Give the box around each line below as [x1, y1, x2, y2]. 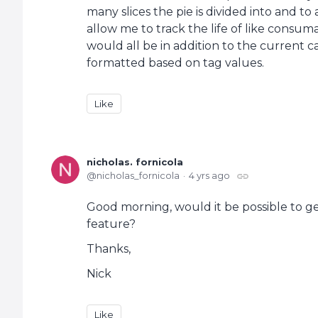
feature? [87, 217, 136, 231]
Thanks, [87, 242, 131, 256]
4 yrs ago [189, 170, 230, 182]
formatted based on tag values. [87, 56, 264, 70]
